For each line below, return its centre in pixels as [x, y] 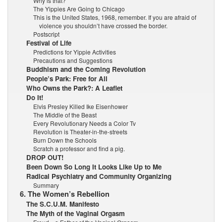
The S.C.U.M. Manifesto [63, 204]
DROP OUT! [45, 157]
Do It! [35, 97]
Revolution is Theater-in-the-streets [80, 131]
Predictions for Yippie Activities [74, 52]
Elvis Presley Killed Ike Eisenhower [80, 106]
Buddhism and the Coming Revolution [86, 69]
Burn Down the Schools [65, 140]
